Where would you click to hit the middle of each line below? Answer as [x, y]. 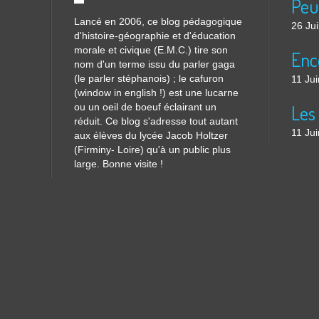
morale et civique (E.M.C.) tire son [151, 50]
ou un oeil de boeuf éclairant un [145, 107]
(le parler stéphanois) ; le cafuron [149, 78]
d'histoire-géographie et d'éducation [155, 36]
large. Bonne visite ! [119, 164]
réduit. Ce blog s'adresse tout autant [156, 121]
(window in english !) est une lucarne [156, 93]
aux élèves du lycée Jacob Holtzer [151, 135]
